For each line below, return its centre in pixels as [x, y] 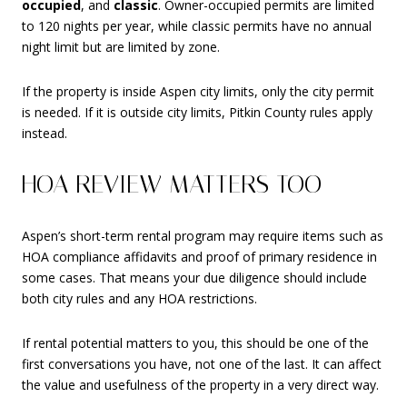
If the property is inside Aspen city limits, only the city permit [198, 92]
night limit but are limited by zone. [121, 46]
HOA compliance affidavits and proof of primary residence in [199, 256]
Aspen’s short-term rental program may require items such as [203, 235]
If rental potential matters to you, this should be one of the [195, 343]
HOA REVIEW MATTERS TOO [172, 184]
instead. [45, 134]
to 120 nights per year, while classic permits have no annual [197, 25]
